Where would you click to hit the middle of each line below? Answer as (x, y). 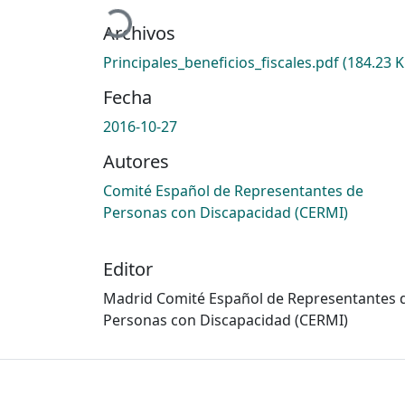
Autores (136, 161)
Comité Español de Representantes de (233, 190)
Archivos (139, 33)
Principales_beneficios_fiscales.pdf (223, 62)
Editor (128, 268)
